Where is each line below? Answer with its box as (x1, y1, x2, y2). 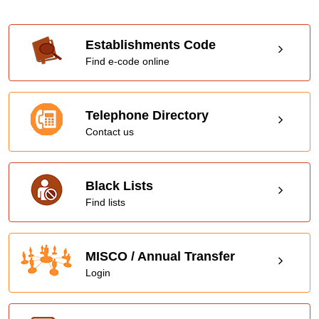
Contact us (85, 126, 135, 138)
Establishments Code (85, 38, 216, 53)
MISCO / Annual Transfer (85, 249, 236, 264)
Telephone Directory (85, 108, 209, 123)
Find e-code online (85, 56, 170, 68)
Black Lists (85, 179, 154, 194)
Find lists (85, 197, 126, 209)
